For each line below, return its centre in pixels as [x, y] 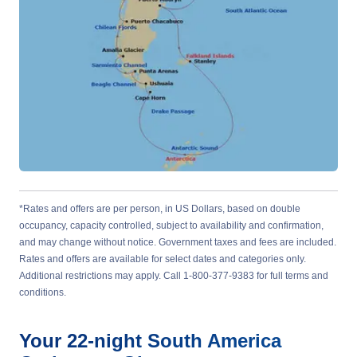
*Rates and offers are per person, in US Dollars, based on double [160, 209]
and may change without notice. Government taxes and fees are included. [178, 242]
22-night [107, 341]
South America [214, 341]
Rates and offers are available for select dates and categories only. [163, 259]
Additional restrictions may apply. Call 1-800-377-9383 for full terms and [174, 276]
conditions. [43, 292]
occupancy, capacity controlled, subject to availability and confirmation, [171, 226]
